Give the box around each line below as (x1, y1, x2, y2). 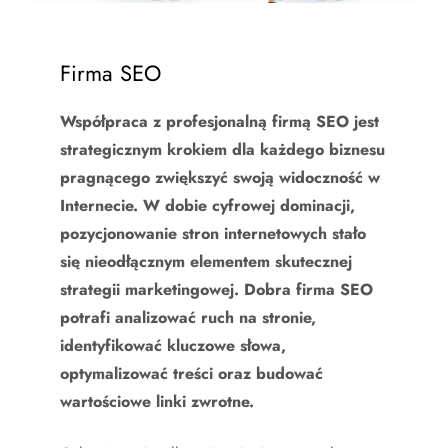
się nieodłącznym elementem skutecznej (60, 250, 352, 273)
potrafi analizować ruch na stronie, (60, 306, 316, 329)
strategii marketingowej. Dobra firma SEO (60, 278, 373, 301)
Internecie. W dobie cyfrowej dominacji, (60, 194, 355, 217)
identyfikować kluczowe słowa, (60, 334, 286, 357)
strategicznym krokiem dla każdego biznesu (60, 138, 385, 161)
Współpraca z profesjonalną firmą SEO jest (60, 110, 379, 133)
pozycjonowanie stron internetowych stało (60, 222, 366, 245)
